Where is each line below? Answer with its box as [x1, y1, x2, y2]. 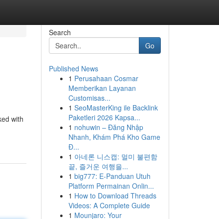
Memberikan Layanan [68, 83, 136, 93]
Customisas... [68, 93, 110, 103]
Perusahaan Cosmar [74, 73, 138, 83]
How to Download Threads [74, 191, 156, 200]
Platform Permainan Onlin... [68, 181, 154, 191]
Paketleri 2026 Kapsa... [68, 112, 140, 122]
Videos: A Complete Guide [68, 200, 150, 210]
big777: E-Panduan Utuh [74, 171, 151, 181]
